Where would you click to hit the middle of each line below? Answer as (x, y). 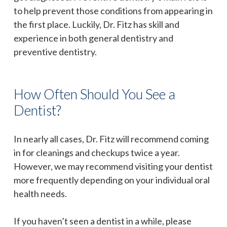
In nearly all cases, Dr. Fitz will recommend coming (111, 139)
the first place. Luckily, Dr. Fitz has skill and (97, 24)
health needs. (40, 193)
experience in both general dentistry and (93, 38)
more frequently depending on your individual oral (112, 180)
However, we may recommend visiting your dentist (113, 166)
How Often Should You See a (94, 94)
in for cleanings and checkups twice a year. (97, 152)
